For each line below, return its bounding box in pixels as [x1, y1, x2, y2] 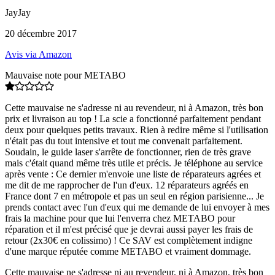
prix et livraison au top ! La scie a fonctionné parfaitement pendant [5, 113, 261, 124]
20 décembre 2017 [5, 28, 77, 39]
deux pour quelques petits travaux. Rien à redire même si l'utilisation [5, 124, 268, 135]
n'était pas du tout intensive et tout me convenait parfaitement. [5, 135, 242, 146]
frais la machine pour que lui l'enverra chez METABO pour [5, 212, 235, 223]
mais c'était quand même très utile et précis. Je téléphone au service [5, 157, 263, 168]
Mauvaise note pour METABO [5, 69, 126, 80]
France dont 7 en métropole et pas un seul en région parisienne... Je [5, 190, 264, 201]
